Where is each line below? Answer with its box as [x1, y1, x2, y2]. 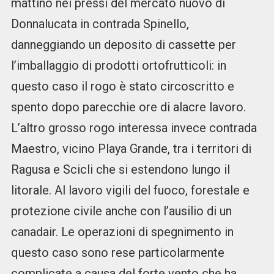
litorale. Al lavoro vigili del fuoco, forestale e [10, 183, 250, 198]
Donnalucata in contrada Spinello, [10, 17, 189, 32]
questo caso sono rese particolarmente [10, 245, 224, 261]
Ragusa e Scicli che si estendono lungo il [10, 162, 230, 177]
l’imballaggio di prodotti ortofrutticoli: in [10, 58, 226, 73]
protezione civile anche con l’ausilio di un [10, 204, 232, 219]
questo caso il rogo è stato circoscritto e [10, 79, 234, 94]
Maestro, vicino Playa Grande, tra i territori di [10, 141, 251, 157]
